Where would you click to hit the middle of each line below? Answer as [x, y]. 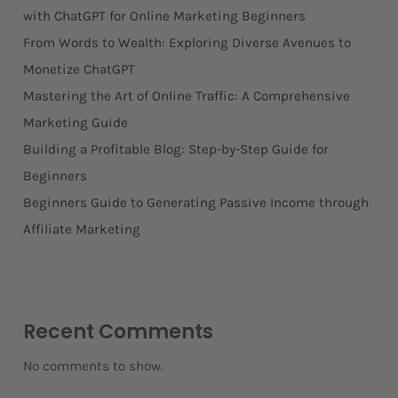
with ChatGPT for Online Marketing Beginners [164, 16]
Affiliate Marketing [81, 230]
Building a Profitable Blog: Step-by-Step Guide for [175, 150]
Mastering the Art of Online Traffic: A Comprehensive [186, 96]
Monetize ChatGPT [79, 70]
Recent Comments [118, 332]
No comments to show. [93, 366]
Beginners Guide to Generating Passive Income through [195, 203]
